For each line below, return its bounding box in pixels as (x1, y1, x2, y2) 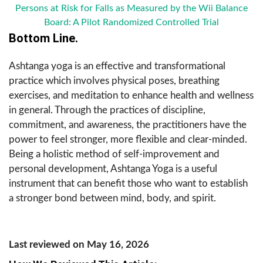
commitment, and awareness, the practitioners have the (9, 119, 247, 130)
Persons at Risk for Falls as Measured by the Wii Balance (15, 3, 248, 13)
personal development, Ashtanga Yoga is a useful (9, 163, 217, 174)
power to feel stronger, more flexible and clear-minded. (9, 134, 247, 144)
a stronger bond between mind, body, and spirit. (9, 193, 216, 203)
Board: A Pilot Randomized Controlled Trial (44, 17, 219, 27)
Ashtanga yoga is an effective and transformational (9, 60, 225, 71)
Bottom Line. (9, 31, 78, 45)
